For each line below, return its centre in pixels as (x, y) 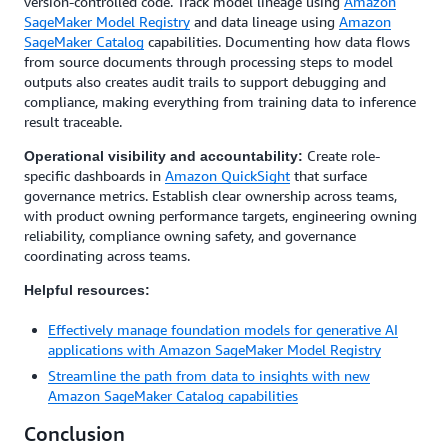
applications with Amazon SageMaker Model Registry (214, 349)
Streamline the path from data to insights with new (209, 375)
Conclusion (74, 433)
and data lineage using (264, 21)
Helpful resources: (87, 290)
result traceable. (73, 121)
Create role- (343, 155)
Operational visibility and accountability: (165, 156)
